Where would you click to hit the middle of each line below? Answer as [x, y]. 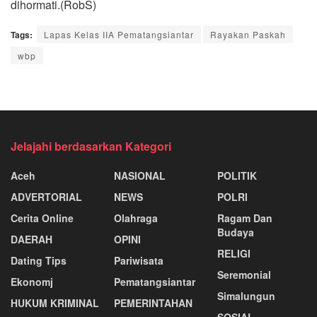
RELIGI [234, 253]
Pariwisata [139, 260]
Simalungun [246, 295]
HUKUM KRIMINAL [55, 302]
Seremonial [244, 274]
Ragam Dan [245, 218]
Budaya [236, 232]
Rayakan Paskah [248, 34]
